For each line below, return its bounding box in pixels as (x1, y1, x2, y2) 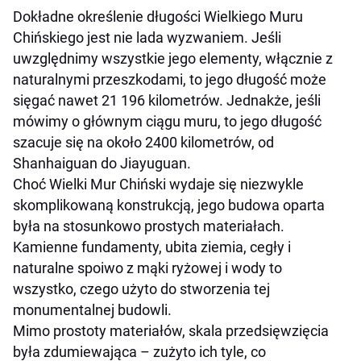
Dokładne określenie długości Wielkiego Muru (13, 7, 303, 25)
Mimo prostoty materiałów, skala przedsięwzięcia (13, 322, 329, 339)
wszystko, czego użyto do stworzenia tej (13, 280, 270, 297)
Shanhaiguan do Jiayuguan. (13, 154, 191, 172)
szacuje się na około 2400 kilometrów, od (13, 133, 274, 151)
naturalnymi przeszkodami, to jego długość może (13, 70, 326, 88)
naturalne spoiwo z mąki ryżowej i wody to (13, 259, 282, 276)
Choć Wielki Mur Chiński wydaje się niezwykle (13, 175, 304, 193)
